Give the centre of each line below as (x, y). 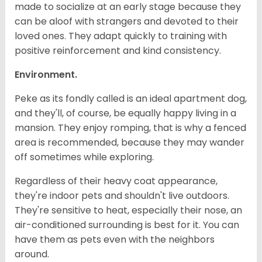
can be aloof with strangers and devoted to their (127, 22)
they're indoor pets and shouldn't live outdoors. (122, 196)
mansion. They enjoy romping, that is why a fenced (130, 128)
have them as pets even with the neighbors (115, 240)
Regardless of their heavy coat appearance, (116, 181)
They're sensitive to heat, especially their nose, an (128, 211)
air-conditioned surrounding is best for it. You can (127, 225)
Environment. (47, 75)
